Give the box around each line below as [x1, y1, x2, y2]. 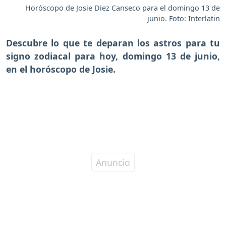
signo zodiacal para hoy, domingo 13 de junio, [6, 49, 220, 62]
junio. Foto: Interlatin [147, 13, 220, 23]
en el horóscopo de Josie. [6, 63, 116, 75]
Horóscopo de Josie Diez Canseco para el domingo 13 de [25, 3, 220, 13]
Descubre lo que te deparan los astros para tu [6, 36, 220, 49]
